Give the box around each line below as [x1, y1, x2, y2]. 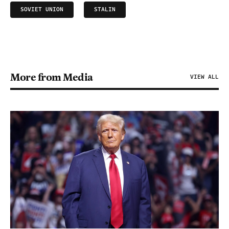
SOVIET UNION [20, 5, 63, 14]
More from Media [10, 71, 93, 84]
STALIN [94, 5, 116, 14]
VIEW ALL [190, 73, 219, 81]
